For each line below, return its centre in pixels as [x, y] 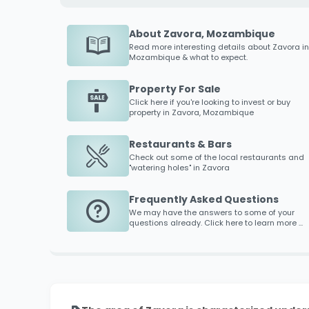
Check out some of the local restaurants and [217, 157]
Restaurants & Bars [180, 144]
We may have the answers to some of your [212, 212]
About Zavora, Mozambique [202, 33]
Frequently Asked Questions [204, 199]
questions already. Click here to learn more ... [216, 222]
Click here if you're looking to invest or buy [210, 102]
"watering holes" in [166, 167]
